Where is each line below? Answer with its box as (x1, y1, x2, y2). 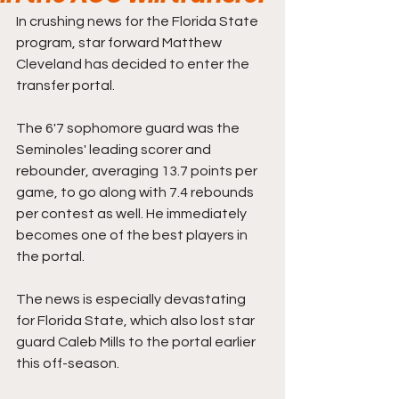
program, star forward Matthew (16, 36, 224, 50)
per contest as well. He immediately (16, 207, 249, 221)
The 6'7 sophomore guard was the (16, 121, 242, 135)
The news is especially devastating (16, 292, 248, 306)
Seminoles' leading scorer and (16, 142, 214, 157)
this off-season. (16, 356, 119, 370)
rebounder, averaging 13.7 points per (16, 164, 260, 178)
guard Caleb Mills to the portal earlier (16, 335, 258, 349)
